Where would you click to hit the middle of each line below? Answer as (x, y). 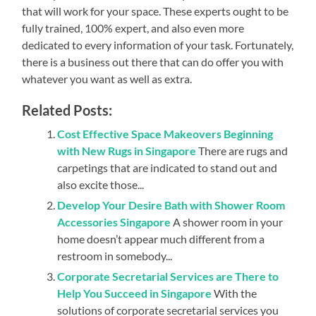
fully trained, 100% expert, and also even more (133, 28)
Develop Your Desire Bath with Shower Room (171, 205)
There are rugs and (243, 150)
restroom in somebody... (115, 255)
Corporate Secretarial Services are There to (168, 276)
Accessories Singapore (114, 221)
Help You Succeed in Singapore (135, 293)
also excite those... (101, 184)
